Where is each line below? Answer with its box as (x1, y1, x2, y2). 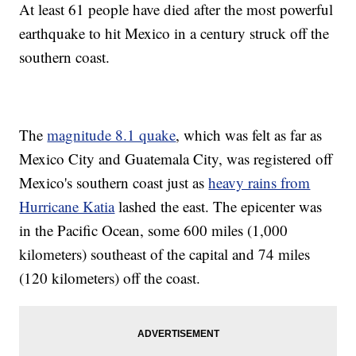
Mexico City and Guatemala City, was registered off (19, 149, 333, 169)
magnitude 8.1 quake (47, 125, 176, 145)
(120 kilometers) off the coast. (19, 268, 201, 288)
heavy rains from (208, 172, 311, 193)
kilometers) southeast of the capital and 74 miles (19, 244, 311, 265)
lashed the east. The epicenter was (114, 196, 323, 217)
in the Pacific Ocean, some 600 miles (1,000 (19, 220, 288, 241)
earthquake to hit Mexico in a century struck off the (19, 23, 330, 44)
